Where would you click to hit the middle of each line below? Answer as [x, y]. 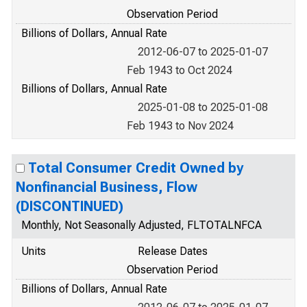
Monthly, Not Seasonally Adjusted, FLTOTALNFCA [142, 225]
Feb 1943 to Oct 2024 [180, 70]
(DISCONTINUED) [70, 206]
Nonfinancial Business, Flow [107, 187]
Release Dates [173, 251]
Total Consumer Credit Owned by [136, 168]
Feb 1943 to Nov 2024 [180, 126]
